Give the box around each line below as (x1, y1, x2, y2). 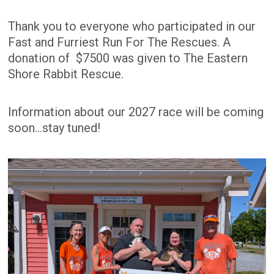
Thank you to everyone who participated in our (8, 18, 256, 34)
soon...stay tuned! (8, 120, 101, 135)
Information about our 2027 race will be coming (8, 104, 264, 119)
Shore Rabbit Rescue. (8, 66, 124, 81)
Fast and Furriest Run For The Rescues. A (8, 34, 231, 50)
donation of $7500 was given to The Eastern (8, 50, 248, 65)
